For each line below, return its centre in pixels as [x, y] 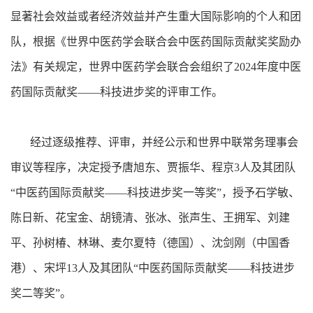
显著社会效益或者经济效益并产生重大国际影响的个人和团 [156, 16]
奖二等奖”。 [41, 293]
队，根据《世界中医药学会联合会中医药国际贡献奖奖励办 [156, 41]
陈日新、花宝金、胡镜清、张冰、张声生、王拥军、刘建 [150, 217]
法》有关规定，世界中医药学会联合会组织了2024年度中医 [156, 66]
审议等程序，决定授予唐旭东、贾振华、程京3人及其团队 [153, 167]
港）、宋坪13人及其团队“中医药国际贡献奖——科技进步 [153, 268]
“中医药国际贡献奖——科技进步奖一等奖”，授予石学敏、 [155, 192]
